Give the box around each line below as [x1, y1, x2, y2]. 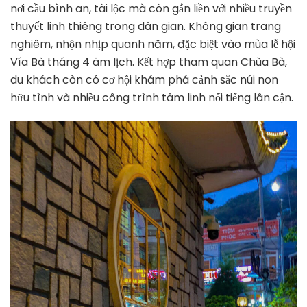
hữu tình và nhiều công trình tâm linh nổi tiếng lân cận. [10, 89, 293, 106]
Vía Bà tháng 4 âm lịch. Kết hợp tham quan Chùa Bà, [10, 53, 287, 70]
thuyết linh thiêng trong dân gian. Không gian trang [10, 18, 281, 34]
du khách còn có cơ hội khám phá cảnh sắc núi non [10, 71, 278, 88]
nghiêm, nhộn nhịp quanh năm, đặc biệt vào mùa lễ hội [10, 36, 295, 52]
